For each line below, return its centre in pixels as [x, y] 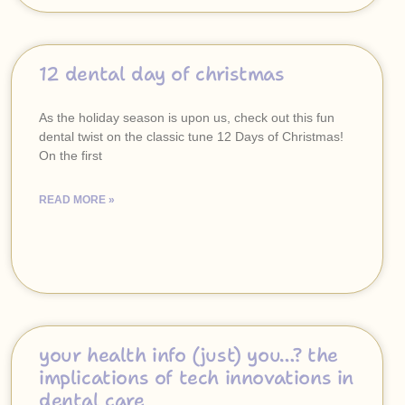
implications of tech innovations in [197, 378]
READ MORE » [77, 200]
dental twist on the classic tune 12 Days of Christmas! [197, 137]
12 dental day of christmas [162, 74]
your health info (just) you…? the [188, 355]
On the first [71, 155]
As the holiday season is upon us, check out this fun [187, 118]
